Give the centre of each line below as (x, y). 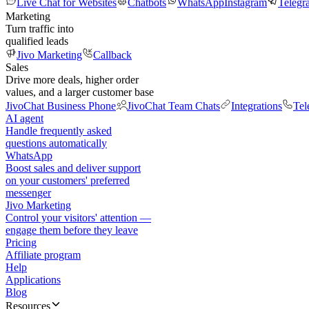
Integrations (257, 106)
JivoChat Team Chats (173, 106)
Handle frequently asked (59, 131)
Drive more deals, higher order (72, 80)
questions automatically (56, 143)
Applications (33, 280)
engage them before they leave (72, 230)
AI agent (24, 118)
